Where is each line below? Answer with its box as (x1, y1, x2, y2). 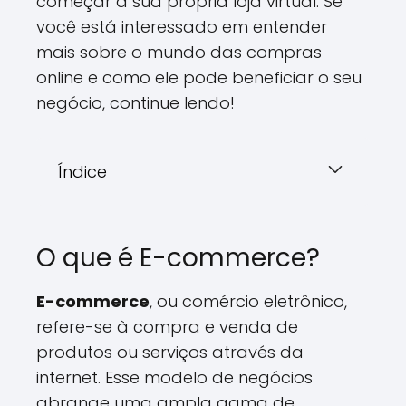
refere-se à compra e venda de (36, 315, 298, 338)
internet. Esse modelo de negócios (36, 366, 313, 389)
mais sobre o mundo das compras (36, 41, 322, 63)
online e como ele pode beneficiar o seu (36, 66, 362, 89)
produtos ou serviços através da (36, 341, 304, 363)
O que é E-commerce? (36, 240, 320, 275)
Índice (58, 160, 107, 183)
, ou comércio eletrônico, (150, 290, 347, 313)
